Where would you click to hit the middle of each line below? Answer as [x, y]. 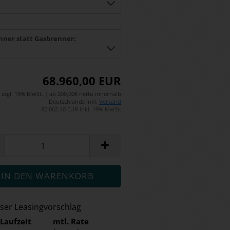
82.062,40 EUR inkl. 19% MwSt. [81, 109]
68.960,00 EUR [82, 81]
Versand [110, 101]
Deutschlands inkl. [74, 101]
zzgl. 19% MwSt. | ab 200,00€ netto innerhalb [61, 94]
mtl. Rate [71, 221]
